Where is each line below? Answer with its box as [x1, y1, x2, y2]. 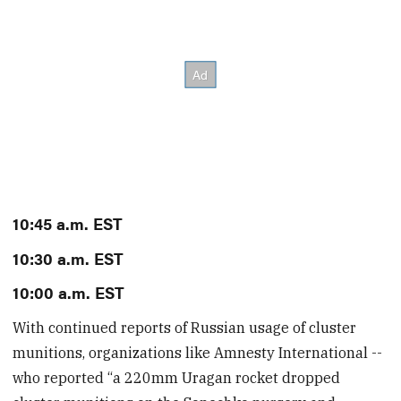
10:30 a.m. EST [13, 245, 124, 269]
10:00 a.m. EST [13, 280, 125, 303]
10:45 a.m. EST [13, 211, 124, 235]
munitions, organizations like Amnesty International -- [13, 344, 383, 363]
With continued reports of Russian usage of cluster [13, 319, 357, 337]
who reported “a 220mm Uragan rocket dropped [13, 369, 341, 388]
